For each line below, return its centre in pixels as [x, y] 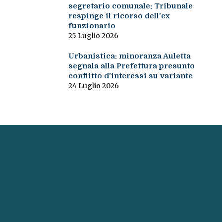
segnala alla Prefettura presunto [131, 66]
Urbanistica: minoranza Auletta [129, 56]
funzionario [92, 26]
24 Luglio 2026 [93, 86]
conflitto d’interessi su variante [130, 76]
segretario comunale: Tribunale [130, 6]
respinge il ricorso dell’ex [119, 16]
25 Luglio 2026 [93, 36]
